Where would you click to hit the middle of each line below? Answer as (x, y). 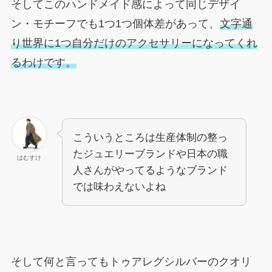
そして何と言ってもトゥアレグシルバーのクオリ (131, 261)
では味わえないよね (119, 186)
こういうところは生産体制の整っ (150, 137)
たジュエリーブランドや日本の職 (150, 154)
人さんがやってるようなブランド (150, 170)
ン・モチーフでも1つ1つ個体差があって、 (115, 24)
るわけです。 (43, 63)
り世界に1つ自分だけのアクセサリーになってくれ (134, 43)
